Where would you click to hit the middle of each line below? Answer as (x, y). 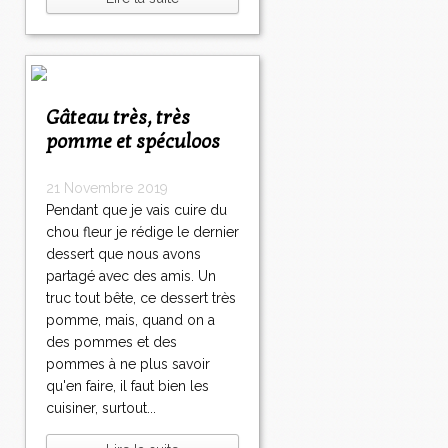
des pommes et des (111, 342)
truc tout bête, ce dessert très (141, 298)
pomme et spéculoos (133, 142)
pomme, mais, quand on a (130, 320)
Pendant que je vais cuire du (136, 210)
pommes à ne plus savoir (128, 364)
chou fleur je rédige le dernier (142, 232)
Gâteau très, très (52, 118)
